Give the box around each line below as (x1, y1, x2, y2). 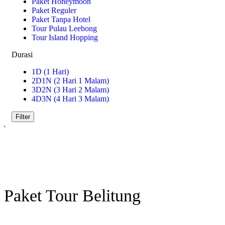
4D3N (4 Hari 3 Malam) (32, 94, 109, 103)
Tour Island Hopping (32, 33, 98, 42)
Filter (16, 113, 30, 121)
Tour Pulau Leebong (32, 24, 97, 33)
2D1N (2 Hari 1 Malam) (32, 76, 109, 85)
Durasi (12, 50, 33, 59)
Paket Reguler (32, 6, 76, 15)
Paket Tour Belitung (4, 186, 141, 205)
